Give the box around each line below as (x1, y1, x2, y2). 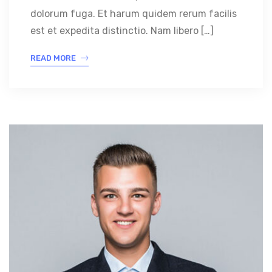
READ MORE (30, 53, 76, 63)
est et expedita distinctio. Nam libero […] (30, 25, 214, 37)
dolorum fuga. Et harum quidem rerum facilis (30, 8, 237, 20)
